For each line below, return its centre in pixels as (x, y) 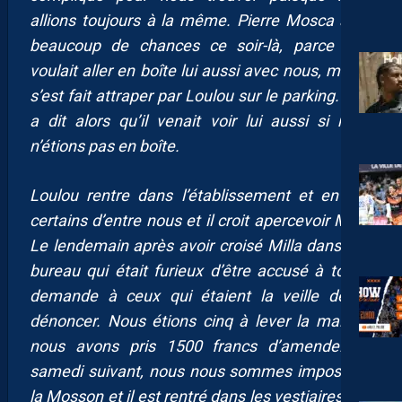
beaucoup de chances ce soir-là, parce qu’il (201, 46)
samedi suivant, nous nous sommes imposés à (201, 371)
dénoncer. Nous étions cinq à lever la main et (201, 321)
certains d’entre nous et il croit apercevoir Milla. (201, 221)
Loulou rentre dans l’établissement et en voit (201, 196)
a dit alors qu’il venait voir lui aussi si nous (201, 121)
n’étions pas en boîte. (105, 146)
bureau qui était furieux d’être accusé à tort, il (201, 271)
